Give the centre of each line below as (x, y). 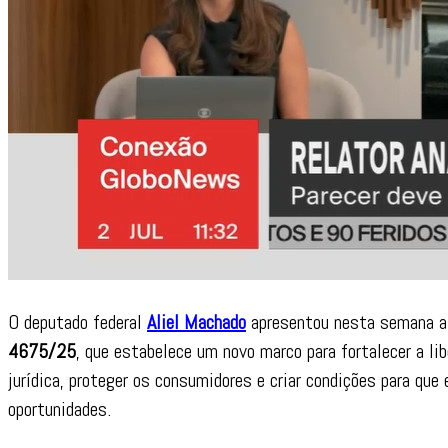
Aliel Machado (196, 321)
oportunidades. (59, 408)
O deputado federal (77, 321)
